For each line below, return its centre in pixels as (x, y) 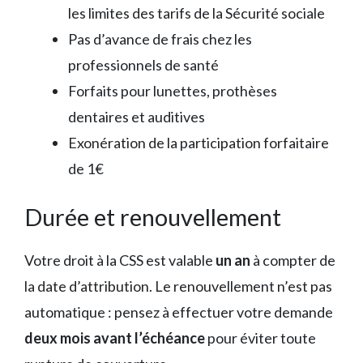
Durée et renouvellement (153, 216)
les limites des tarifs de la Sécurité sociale (196, 13)
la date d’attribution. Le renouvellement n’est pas (178, 286)
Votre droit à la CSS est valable (120, 260)
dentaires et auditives (137, 116)
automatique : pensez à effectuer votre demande (179, 312)
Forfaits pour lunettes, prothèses (173, 90)
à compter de (293, 260)
